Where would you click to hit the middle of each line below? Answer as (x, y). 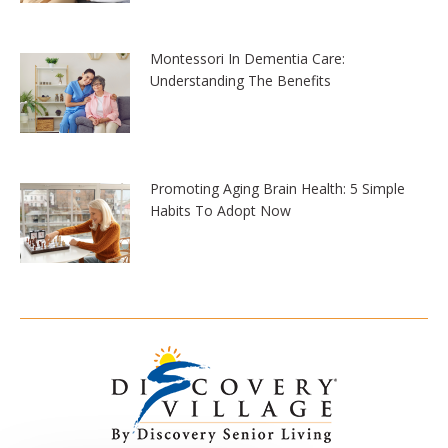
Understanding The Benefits (240, 80)
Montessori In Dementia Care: (247, 58)
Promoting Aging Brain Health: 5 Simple (277, 188)
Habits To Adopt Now (220, 210)
